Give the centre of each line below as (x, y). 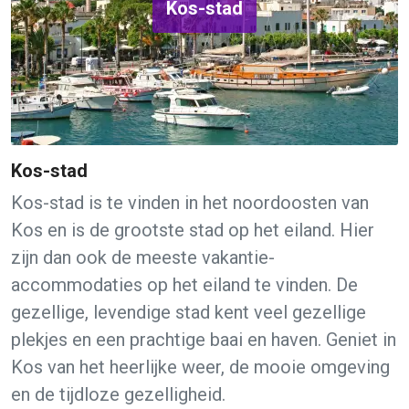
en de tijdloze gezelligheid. (118, 395)
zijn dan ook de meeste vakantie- (143, 258)
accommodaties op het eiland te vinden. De (184, 285)
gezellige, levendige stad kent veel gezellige (189, 313)
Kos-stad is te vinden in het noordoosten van (190, 203)
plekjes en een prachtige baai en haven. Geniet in (204, 340)
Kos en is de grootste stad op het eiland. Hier (193, 231)
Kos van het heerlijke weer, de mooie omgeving (200, 367)
